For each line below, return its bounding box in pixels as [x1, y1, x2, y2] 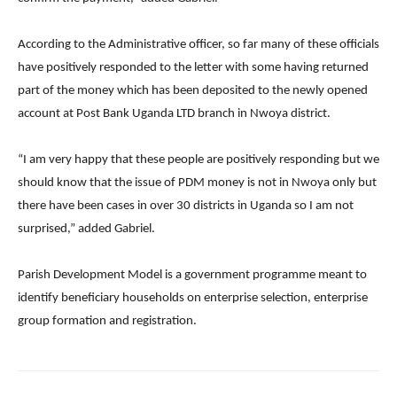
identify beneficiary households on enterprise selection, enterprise [18, 291, 368, 305]
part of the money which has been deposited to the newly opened [18, 83, 368, 97]
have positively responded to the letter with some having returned [18, 60, 369, 74]
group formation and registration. [18, 314, 197, 328]
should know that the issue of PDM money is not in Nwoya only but [18, 175, 377, 190]
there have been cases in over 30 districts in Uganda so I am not [18, 198, 354, 213]
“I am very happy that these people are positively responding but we [18, 152, 379, 167]
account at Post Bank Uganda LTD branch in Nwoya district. [18, 106, 331, 121]
